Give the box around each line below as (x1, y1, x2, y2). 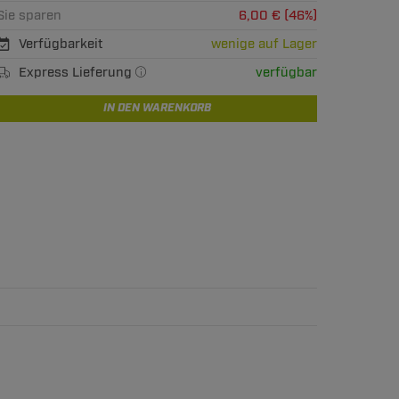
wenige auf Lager (211, 36, 317, 53)
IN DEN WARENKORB (102, 101, 211, 116)
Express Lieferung (19, 64, 135, 81)
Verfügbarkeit (19, 36, 102, 53)
